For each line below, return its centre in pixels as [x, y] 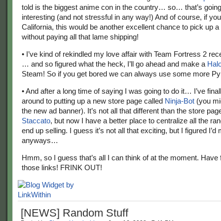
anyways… [40, 140]
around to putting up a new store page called [93, 101]
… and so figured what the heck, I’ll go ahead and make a [114, 64]
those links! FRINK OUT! [62, 167]
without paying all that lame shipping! [80, 37]
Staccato [36, 121]
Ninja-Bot [180, 101]
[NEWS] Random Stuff [74, 213]
